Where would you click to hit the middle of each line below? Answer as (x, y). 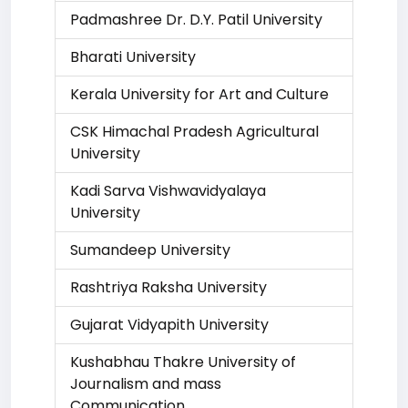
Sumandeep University (150, 250)
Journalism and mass (146, 384)
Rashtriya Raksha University (168, 287)
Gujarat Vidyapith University (169, 325)
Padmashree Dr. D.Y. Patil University (196, 20)
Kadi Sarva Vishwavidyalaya (168, 191)
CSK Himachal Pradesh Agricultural (194, 132)
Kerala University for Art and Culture (199, 94)
